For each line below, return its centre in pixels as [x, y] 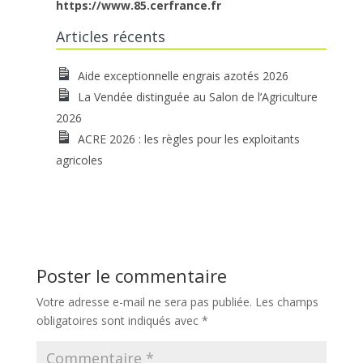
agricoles [79, 160]
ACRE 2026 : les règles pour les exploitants [188, 139]
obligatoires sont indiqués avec [119, 320]
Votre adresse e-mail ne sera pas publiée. [144, 301]
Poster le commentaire [131, 275]
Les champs [286, 301]
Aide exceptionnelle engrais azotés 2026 [183, 75]
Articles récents [110, 36]
